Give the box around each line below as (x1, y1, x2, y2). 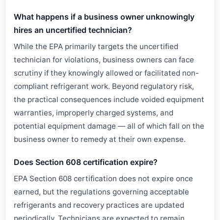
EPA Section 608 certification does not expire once (14, 174, 193, 183)
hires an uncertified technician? (14, 25, 132, 35)
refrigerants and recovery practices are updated (14, 200, 184, 210)
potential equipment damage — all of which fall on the (14, 121, 204, 131)
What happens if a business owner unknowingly (14, 12, 194, 22)
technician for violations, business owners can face (14, 55, 194, 64)
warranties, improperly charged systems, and (14, 108, 173, 117)
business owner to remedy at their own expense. (14, 135, 186, 144)
